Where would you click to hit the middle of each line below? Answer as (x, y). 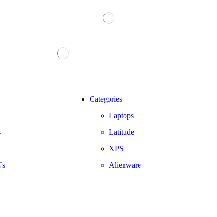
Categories (106, 99)
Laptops (121, 116)
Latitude (122, 132)
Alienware (125, 165)
